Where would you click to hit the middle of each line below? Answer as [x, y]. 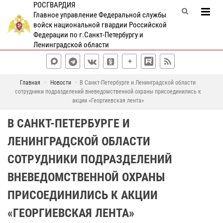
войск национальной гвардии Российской [100, 25]
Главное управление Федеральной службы [100, 15]
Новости [61, 83]
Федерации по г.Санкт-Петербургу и [88, 35]
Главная [30, 83]
